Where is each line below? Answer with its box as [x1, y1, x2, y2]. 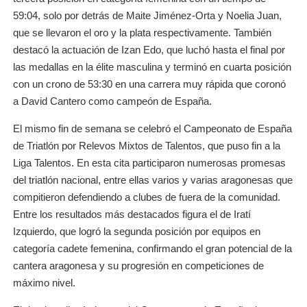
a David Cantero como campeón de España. [13, 95, 212, 107]
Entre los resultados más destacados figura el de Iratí [13, 208, 251, 220]
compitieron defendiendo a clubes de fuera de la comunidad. [13, 191, 281, 203]
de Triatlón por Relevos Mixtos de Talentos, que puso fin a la [13, 139, 281, 151]
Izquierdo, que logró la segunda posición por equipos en [13, 225, 261, 237]
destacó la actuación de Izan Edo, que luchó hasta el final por [13, 43, 286, 56]
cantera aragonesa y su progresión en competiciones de [13, 259, 265, 271]
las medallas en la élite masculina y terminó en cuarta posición [13, 60, 292, 73]
